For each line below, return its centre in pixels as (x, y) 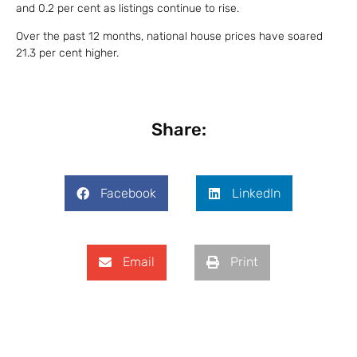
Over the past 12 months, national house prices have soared (169, 37)
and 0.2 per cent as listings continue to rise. (127, 9)
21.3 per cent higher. (67, 53)
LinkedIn (256, 193)
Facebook (128, 193)
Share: (178, 129)
